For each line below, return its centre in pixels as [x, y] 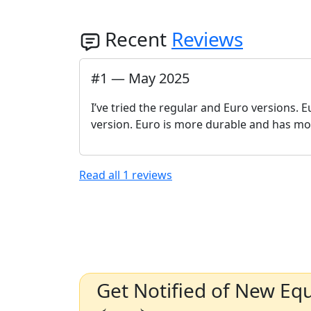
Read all [101, 175]
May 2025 [159, 78]
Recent [138, 39]
